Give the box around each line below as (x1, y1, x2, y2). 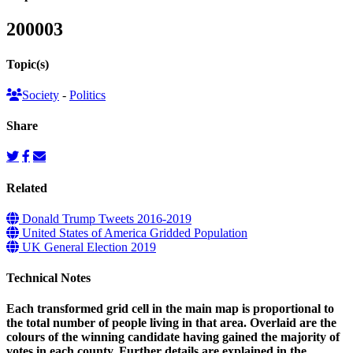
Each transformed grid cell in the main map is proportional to (6, 302, 334, 316)
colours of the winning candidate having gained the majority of (6, 330, 340, 344)
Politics (69, 87, 106, 102)
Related (6, 180, 47, 195)
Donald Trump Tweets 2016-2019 (19, 211, 191, 225)
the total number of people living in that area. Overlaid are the (6, 316, 336, 330)
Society (22, 87, 59, 102)
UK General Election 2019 (19, 240, 156, 254)
